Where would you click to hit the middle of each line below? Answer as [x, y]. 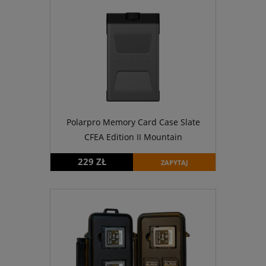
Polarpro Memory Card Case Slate [133, 122]
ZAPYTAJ [174, 163]
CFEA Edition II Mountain [133, 137]
